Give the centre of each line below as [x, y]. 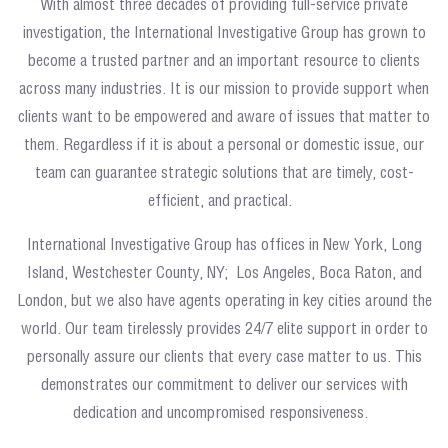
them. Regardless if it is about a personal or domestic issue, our [224, 145]
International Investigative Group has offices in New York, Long [224, 245]
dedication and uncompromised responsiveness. [224, 413]
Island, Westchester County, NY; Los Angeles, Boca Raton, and [224, 273]
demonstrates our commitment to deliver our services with [224, 385]
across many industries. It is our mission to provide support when [224, 89]
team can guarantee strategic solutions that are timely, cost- [224, 173]
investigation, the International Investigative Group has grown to [224, 33]
